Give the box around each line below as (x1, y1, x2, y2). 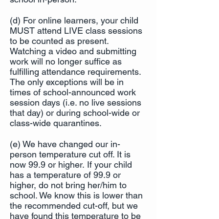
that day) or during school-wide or (10, 108, 140, 118)
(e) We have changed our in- (10, 139, 120, 149)
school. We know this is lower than (10, 190, 143, 200)
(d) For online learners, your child (10, 15, 138, 25)
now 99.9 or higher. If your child (10, 159, 132, 170)
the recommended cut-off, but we (10, 200, 138, 211)
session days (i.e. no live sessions (10, 97, 141, 108)
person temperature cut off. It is (10, 149, 131, 159)
